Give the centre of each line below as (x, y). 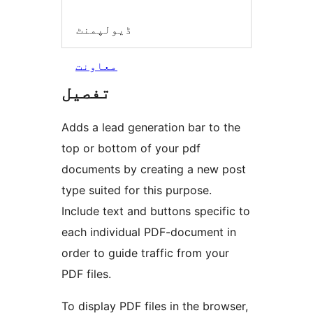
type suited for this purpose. (137, 190)
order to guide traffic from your (145, 253)
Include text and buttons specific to (156, 211)
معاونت (96, 66)
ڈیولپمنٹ (104, 29)
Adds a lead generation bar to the (151, 128)
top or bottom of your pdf (131, 148)
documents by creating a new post (154, 169)
